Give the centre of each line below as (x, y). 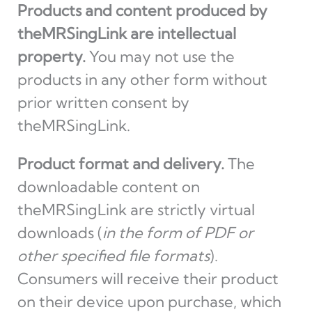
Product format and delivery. (120, 164)
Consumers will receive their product (148, 279)
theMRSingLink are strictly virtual (136, 210)
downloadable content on (108, 187)
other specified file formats (113, 256)
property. (51, 56)
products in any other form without (142, 79)
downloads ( (60, 233)
